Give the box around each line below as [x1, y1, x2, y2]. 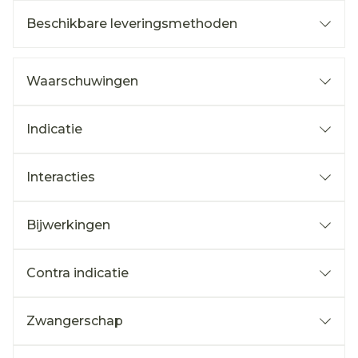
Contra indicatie [26, 265, 129, 280]
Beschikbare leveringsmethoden [26, 16, 237, 31]
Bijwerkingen [26, 217, 110, 233]
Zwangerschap [26, 313, 123, 328]
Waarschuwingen [26, 74, 138, 89]
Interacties [26, 169, 95, 185]
